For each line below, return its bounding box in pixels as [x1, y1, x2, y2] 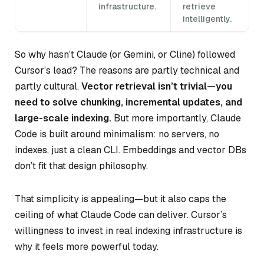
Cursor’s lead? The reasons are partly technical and [15, 64, 239, 77]
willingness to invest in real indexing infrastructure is [15, 225, 242, 237]
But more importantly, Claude [111, 112, 241, 125]
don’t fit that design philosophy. [15, 160, 148, 173]
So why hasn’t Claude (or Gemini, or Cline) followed [15, 48, 235, 61]
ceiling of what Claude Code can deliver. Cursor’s [15, 209, 227, 222]
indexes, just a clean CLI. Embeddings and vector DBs [15, 144, 246, 157]
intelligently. [183, 14, 232, 25]
